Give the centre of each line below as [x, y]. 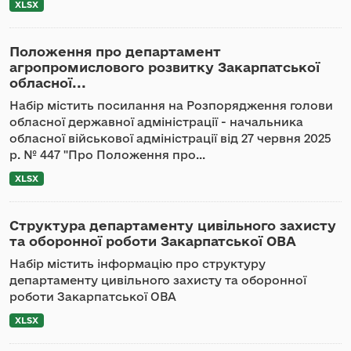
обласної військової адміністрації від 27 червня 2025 [170, 138]
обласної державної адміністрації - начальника [156, 122]
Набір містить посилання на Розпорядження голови [171, 105]
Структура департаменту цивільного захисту [173, 225]
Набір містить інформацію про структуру [138, 264]
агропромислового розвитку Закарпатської [165, 67]
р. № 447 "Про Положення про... [107, 155]
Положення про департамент [115, 51]
